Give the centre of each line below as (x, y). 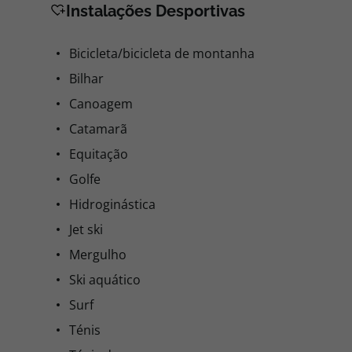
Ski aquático (105, 280)
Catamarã (98, 129)
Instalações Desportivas (156, 11)
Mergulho (98, 255)
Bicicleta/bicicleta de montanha (162, 53)
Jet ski (86, 229)
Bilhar (86, 79)
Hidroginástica (112, 204)
